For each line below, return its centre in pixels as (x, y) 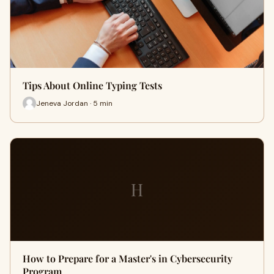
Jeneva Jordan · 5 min (74, 103)
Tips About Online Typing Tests (92, 85)
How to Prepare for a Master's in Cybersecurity (128, 258)
